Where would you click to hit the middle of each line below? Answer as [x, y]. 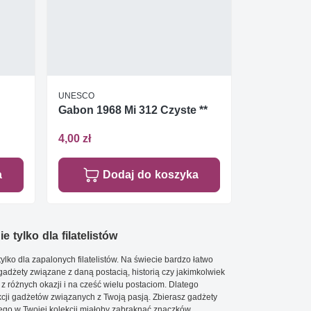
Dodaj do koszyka [150, 175]
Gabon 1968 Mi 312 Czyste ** [133, 110]
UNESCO [76, 95]
